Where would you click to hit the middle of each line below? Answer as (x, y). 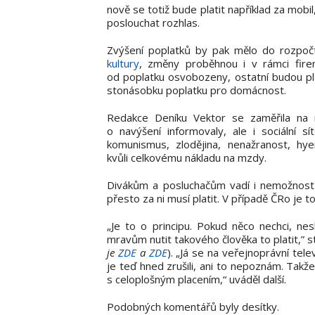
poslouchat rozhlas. (153, 22)
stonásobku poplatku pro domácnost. (197, 90)
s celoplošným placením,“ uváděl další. (197, 279)
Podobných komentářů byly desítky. (193, 306)
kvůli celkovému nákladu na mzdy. (187, 157)
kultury (123, 63)
